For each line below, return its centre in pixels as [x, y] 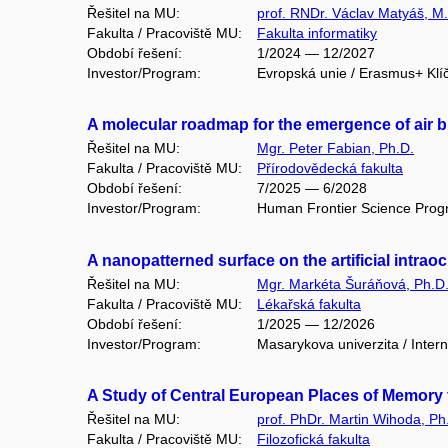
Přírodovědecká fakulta [330, 168]
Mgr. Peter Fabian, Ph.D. [335, 148]
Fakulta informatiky [317, 32]
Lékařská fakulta [309, 303]
